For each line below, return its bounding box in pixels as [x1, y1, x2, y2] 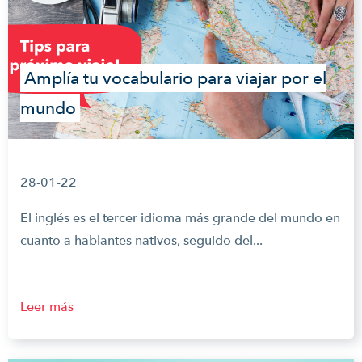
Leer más [20, 299, 74, 314]
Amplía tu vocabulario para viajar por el [24, 68, 326, 88]
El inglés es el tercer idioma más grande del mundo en [20, 210, 340, 225]
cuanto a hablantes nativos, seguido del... [20, 233, 263, 248]
